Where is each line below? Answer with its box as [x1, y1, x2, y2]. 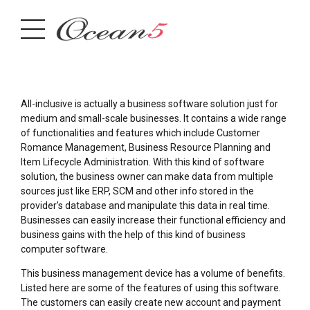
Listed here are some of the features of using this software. [21, 282, 281, 293]
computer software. [21, 244, 108, 255]
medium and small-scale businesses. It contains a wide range [21, 113, 286, 124]
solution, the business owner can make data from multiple [21, 171, 273, 182]
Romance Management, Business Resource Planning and [21, 142, 271, 153]
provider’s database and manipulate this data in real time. [21, 200, 270, 211]
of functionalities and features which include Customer [21, 127, 260, 138]
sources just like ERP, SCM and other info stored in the [21, 185, 254, 197]
